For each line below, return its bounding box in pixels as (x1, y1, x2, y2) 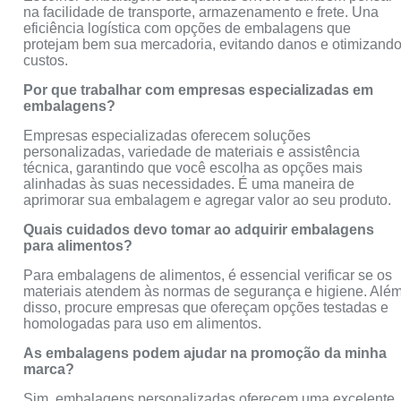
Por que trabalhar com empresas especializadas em (23, 82, 374, 98)
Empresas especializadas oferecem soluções (23, 128, 311, 144)
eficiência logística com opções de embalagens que (23, 21, 352, 37)
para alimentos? (23, 238, 133, 254)
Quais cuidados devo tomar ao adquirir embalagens (23, 222, 375, 238)
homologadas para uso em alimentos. (23, 316, 262, 332)
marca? (23, 362, 75, 378)
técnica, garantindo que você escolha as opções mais (23, 160, 363, 176)
